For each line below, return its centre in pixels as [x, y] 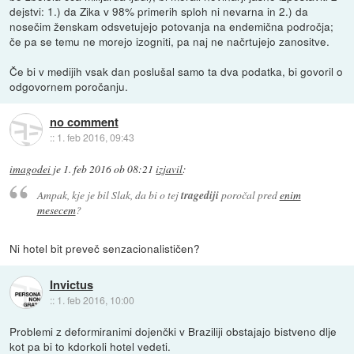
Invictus [71, 284]
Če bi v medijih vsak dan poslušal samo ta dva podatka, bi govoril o [177, 71]
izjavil [169, 169]
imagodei [30, 169]
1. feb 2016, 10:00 [95, 299]
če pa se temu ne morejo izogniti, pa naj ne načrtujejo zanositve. [170, 41]
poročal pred [249, 195]
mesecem [56, 210]
